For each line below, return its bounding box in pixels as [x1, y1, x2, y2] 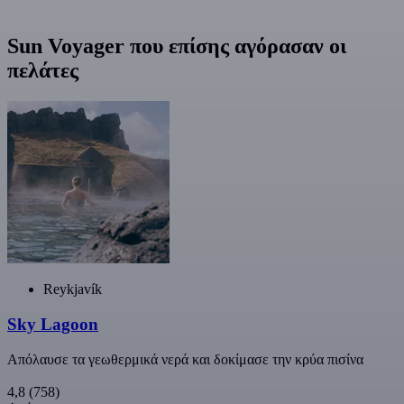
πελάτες [7, 59, 78, 83]
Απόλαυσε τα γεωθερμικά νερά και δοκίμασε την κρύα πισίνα [7, 351, 363, 367]
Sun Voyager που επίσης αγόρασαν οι [7, 34, 346, 59]
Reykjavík [43, 281, 102, 298]
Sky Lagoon [7, 315, 98, 334]
